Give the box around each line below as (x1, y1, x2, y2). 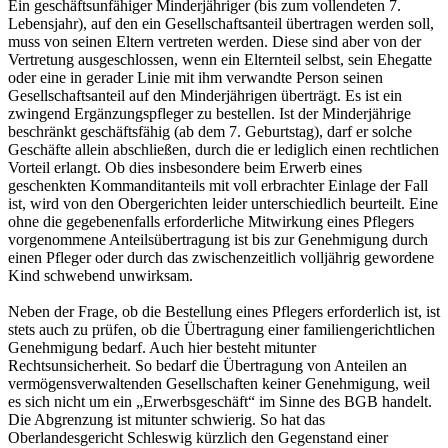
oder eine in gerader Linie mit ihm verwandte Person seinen (8, 69, 383, 87)
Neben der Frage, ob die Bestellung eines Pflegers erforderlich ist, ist (8, 303, 440, 321)
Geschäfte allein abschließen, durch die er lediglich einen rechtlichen (8, 141, 439, 159)
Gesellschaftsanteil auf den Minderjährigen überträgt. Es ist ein (8, 87, 402, 105)
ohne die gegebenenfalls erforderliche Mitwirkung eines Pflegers (8, 213, 414, 231)
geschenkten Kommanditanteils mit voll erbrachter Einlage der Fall (8, 177, 428, 195)
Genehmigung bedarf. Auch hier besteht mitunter (8, 339, 316, 357)
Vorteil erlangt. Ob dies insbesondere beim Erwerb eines (8, 159, 362, 177)
